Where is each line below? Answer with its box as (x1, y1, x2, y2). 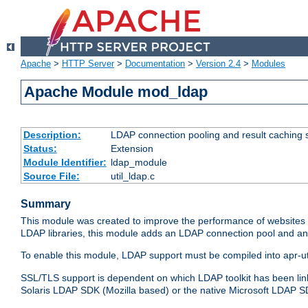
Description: (23, 129, 81, 141)
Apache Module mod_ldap (24, 83, 208, 101)
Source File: (23, 170, 80, 182)
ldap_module (110, 157, 167, 168)
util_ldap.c (110, 170, 155, 182)
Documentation (125, 58, 185, 69)
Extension (110, 143, 153, 155)
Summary (21, 198, 71, 210)
